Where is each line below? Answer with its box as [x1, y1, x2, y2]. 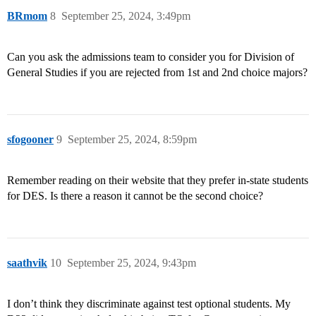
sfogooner [7, 133, 54, 146]
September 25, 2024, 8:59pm [68, 133, 197, 146]
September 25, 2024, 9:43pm [67, 257, 196, 269]
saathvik [7, 257, 47, 269]
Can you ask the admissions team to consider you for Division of [7, 51, 294, 63]
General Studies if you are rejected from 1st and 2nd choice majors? [7, 66, 308, 79]
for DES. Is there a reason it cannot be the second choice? [7, 190, 263, 202]
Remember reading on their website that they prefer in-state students [7, 174, 308, 187]
